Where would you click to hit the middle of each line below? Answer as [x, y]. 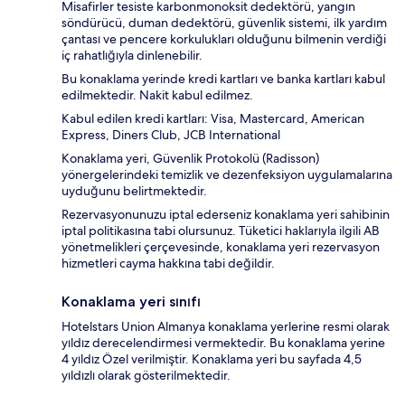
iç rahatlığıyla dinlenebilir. [132, 55]
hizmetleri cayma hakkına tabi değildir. [168, 263]
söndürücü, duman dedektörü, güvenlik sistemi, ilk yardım [224, 22]
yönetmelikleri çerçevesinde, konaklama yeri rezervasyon [221, 246]
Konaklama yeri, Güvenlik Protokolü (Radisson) [190, 158]
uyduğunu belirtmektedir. [134, 190]
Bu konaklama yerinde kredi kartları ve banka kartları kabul [223, 78]
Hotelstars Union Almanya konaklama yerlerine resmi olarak [226, 326]
